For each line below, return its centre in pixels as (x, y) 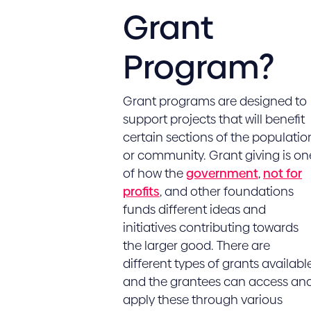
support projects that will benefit (213, 119)
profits (141, 191)
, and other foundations (226, 191)
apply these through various (202, 300)
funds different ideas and (194, 209)
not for (282, 173)
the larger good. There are (196, 245)
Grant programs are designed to (215, 101)
